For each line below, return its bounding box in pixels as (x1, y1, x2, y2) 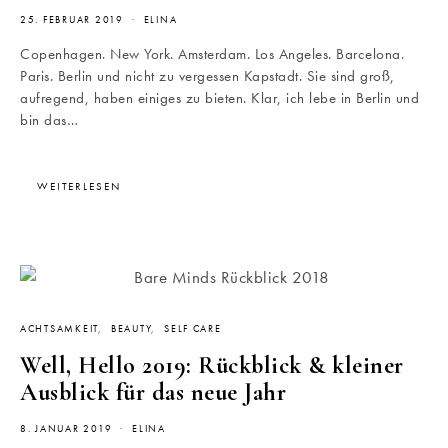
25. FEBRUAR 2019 (20, 14, 124, 27)
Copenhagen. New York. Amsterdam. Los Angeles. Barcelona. (20, 44, 404, 65)
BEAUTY (110, 323, 152, 336)
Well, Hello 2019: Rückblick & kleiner (20, 351, 404, 381)
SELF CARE (164, 323, 222, 336)
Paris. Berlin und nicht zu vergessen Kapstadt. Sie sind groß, (20, 66, 395, 87)
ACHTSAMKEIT (20, 323, 99, 336)
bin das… (20, 110, 78, 131)
